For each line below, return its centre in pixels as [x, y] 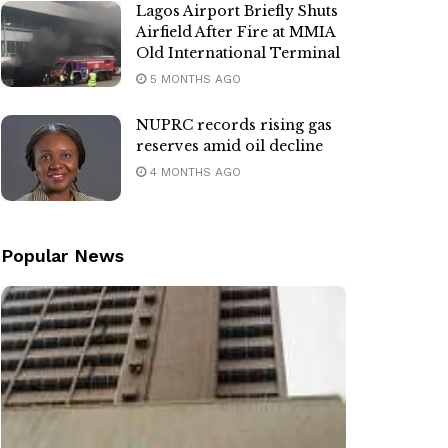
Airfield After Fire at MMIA [235, 32]
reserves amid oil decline [229, 146]
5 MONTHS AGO [193, 79]
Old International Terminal [238, 53]
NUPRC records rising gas [234, 125]
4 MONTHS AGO [193, 172]
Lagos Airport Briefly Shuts [237, 11]
